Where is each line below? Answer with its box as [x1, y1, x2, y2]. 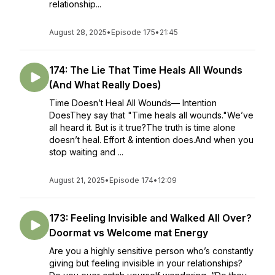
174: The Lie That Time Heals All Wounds [49, 64, 242, 76]
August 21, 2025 [49, 176, 105, 185]
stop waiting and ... [49, 147, 123, 157]
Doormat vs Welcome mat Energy [49, 227, 208, 239]
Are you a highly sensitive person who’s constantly [49, 246, 254, 256]
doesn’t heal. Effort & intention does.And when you [49, 134, 254, 145]
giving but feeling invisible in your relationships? [49, 258, 242, 268]
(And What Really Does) [49, 79, 161, 91]
